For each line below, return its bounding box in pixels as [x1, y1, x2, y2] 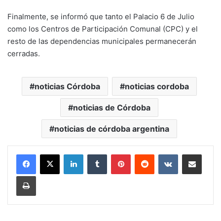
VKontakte [178, 149, 209, 158]
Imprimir [36, 171, 60, 180]
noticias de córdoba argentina [54, 123, 169, 134]
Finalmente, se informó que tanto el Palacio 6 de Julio [7, 11, 194, 21]
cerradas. [7, 48, 40, 58]
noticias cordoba [125, 81, 189, 91]
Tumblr [107, 149, 127, 158]
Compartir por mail [201, 149, 213, 158]
